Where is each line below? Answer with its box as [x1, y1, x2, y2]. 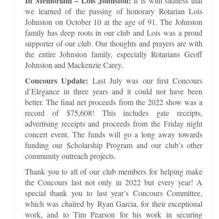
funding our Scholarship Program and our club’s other [25, 139, 203, 150]
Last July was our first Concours [88, 75, 203, 86]
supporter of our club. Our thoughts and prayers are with [25, 38, 203, 48]
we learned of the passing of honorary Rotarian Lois [25, 5, 203, 16]
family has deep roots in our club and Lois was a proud [25, 27, 203, 38]
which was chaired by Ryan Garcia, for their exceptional [25, 198, 203, 209]
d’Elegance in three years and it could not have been [25, 86, 203, 96]
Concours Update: [25, 74, 88, 86]
